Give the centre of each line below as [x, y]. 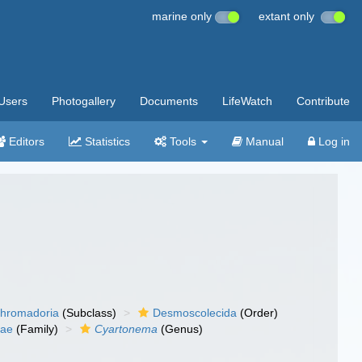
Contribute [323, 101]
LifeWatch [247, 101]
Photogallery [84, 101]
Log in [333, 141]
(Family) [36, 329]
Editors [25, 141]
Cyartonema [126, 329]
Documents [169, 101]
